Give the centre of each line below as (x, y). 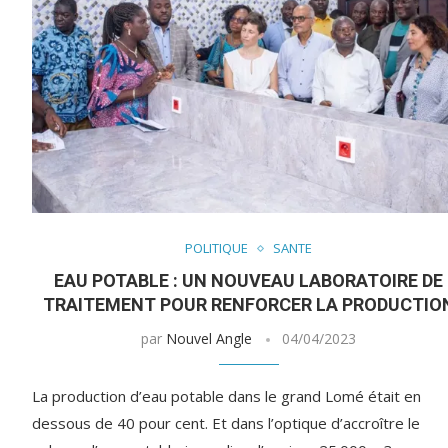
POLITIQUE (217, 248)
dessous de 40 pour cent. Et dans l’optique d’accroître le (226, 423)
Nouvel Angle (209, 339)
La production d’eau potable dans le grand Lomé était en (226, 396)
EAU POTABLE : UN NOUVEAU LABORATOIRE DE (249, 281)
